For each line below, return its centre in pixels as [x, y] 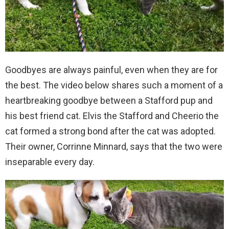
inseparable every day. [50, 162]
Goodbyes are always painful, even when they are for [111, 70]
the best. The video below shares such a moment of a [114, 85]
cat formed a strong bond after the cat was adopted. [110, 131]
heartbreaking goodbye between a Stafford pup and [109, 101]
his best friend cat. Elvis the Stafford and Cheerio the [112, 116]
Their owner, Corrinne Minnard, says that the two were [114, 147]
